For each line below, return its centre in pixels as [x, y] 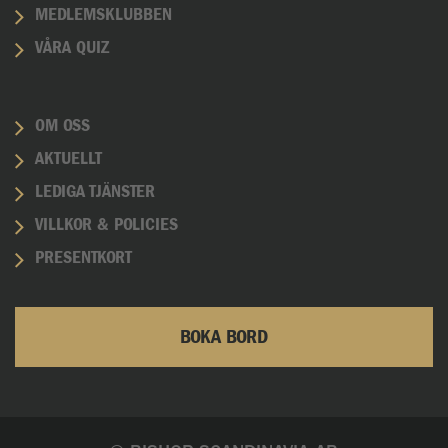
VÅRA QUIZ [72, 48]
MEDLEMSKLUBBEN [103, 15]
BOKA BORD [224, 337]
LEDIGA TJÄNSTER [95, 192]
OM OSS [62, 126]
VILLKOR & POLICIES [106, 225]
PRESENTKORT [83, 258]
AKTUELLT [68, 159]
